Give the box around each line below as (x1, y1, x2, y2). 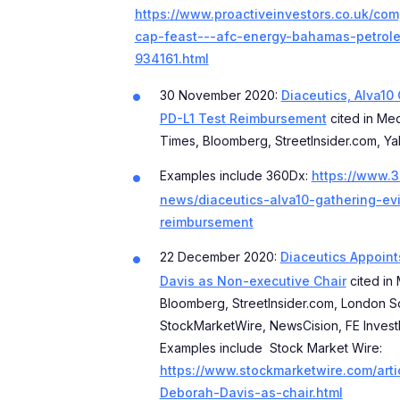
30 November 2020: (159, 87, 281, 103)
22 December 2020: (159, 249, 280, 265)
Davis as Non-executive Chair (159, 272, 346, 288)
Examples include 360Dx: (159, 168, 312, 184)
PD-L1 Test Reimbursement (159, 111, 327, 127)
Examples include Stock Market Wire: (159, 339, 382, 355)
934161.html (134, 50, 209, 66)
